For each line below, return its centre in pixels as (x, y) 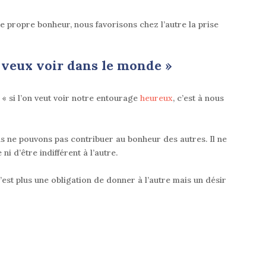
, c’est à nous (198, 98)
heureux (156, 98)
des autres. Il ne (194, 139)
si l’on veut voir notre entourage (75, 98)
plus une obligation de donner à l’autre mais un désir (121, 180)
